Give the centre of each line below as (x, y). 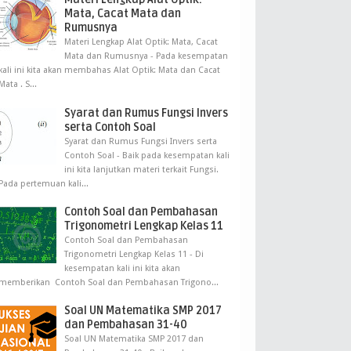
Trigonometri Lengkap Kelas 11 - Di (134, 254)
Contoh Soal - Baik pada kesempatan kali (147, 155)
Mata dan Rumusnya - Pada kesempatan (146, 56)
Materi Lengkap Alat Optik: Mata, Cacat (141, 42)
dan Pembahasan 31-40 (126, 325)
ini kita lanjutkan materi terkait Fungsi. (141, 169)
